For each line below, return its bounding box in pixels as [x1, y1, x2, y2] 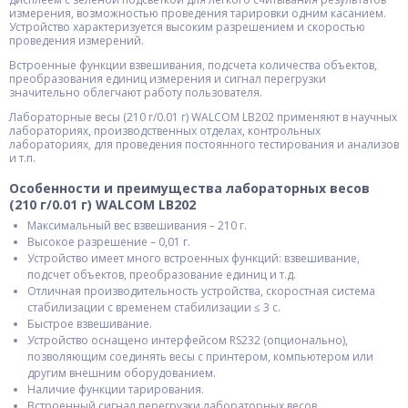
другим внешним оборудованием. [27, 365, 216, 381]
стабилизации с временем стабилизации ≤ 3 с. [27, 300, 280, 315]
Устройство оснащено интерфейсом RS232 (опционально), [27, 332, 348, 348]
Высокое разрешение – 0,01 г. [27, 234, 190, 250]
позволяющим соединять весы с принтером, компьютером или [27, 349, 373, 364]
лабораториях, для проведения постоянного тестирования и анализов [9, 137, 399, 152]
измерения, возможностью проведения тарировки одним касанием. [9, 5, 386, 21]
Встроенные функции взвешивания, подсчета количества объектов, [9, 57, 377, 73]
